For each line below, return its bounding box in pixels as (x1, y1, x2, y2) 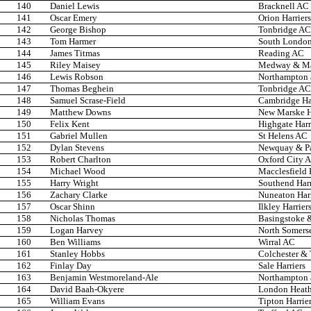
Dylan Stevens (50, 142, 104, 153)
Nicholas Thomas (50, 213, 115, 224)
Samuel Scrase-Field (50, 95, 126, 106)
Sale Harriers (258, 260, 305, 271)
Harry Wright (50, 178, 99, 189)
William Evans (50, 296, 105, 307)
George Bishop (50, 24, 106, 35)
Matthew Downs (50, 107, 111, 118)
